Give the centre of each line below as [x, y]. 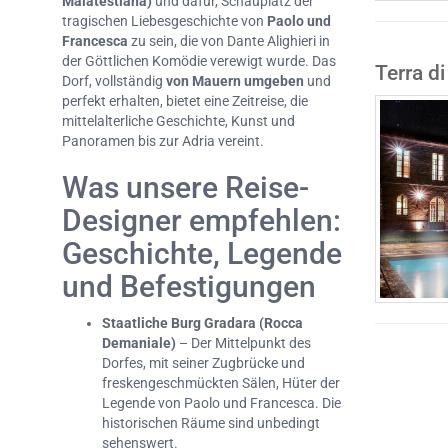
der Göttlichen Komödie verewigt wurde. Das [199, 61]
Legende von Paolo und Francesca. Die [221, 403]
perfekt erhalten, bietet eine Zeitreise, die [185, 101]
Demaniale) [139, 343]
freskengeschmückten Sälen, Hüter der [221, 383]
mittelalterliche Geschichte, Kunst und [178, 121]
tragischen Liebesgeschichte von [164, 21]
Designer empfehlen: [201, 221]
